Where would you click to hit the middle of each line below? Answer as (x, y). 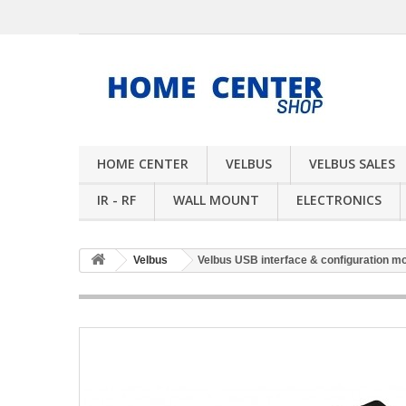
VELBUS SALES (352, 164)
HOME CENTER (143, 164)
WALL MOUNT (216, 200)
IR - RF (116, 200)
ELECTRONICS (339, 200)
